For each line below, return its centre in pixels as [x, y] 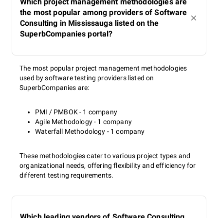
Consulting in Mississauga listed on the [89, 23]
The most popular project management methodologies [103, 68]
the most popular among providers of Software [104, 12]
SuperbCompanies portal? [66, 34]
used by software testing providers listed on [87, 78]
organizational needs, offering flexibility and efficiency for [108, 165]
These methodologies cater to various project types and [105, 156]
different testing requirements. [67, 175]
